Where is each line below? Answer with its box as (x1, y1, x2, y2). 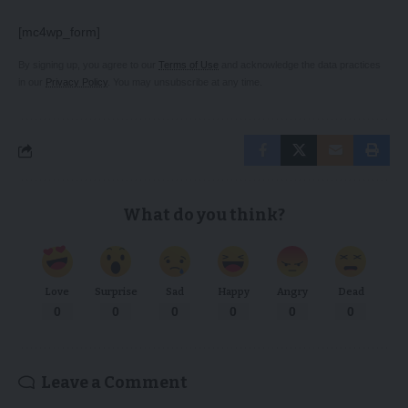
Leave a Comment (41, 372, 188, 393)
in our (18, 76, 46, 88)
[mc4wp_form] (18, 25, 100, 40)
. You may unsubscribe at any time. (107, 76, 262, 88)
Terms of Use (158, 59, 219, 71)
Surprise (94, 286, 138, 299)
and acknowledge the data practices (219, 59, 381, 71)
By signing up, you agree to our (18, 59, 158, 71)
